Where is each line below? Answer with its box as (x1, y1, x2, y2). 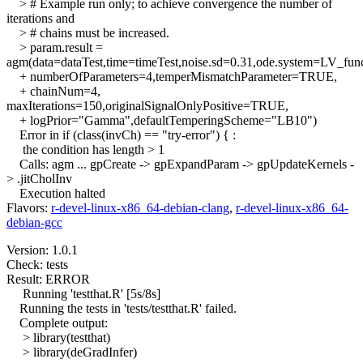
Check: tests (6, 258, 68, 272)
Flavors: (6, 201, 51, 216)
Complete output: (6, 316, 108, 331)
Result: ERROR (6, 272, 90, 287)
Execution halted (6, 186, 105, 201)
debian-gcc (6, 216, 62, 230)
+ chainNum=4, (6, 84, 100, 99)
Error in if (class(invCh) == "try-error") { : (6, 128, 236, 143)
